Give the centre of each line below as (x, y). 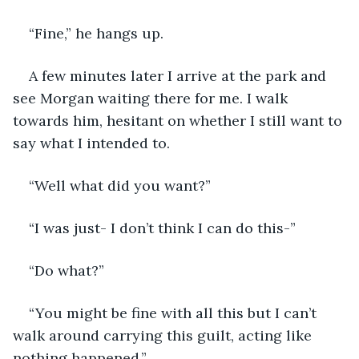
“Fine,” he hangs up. (96, 33)
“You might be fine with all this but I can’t (175, 313)
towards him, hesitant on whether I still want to (179, 120)
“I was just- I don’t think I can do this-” (162, 228)
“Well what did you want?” (120, 185)
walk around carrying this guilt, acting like (164, 335)
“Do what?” (67, 270)
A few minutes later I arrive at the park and (179, 75)
